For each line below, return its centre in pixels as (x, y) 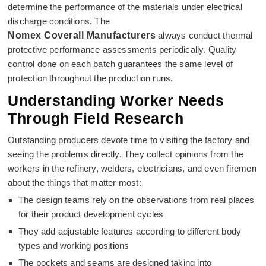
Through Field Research (96, 118)
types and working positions (74, 246)
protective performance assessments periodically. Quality (122, 50)
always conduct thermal (204, 35)
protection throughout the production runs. (91, 78)
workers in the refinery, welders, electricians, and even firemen (132, 168)
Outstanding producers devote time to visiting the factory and (129, 140)
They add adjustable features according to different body (130, 231)
